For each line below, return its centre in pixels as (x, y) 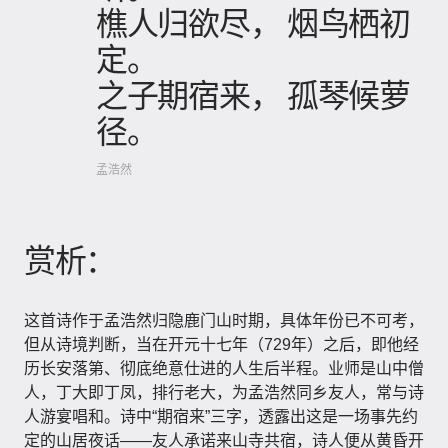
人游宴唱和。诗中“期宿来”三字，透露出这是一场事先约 (221, 416)
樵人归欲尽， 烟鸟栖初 (253, 22)
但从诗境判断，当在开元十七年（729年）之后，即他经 (221, 344)
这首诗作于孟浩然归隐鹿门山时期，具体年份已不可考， (224, 320)
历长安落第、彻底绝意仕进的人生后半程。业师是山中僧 (224, 368)
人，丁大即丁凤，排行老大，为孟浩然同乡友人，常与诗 (224, 392)
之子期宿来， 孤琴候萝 (253, 94)
